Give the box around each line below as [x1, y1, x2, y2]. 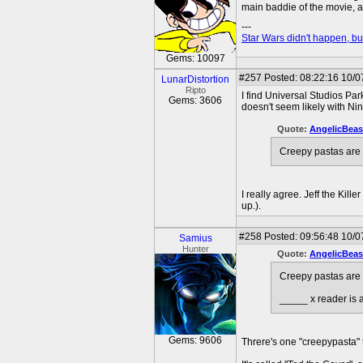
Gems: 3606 [169, 95, 222, 106]
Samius [178, 233, 212, 244]
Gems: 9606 [169, 335, 222, 346]
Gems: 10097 [165, 53, 225, 64]
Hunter [181, 244, 209, 254]
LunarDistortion [161, 74, 229, 85]
